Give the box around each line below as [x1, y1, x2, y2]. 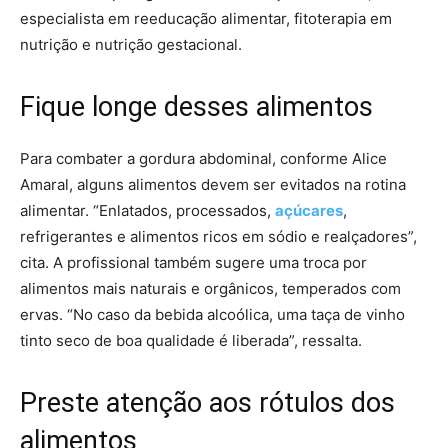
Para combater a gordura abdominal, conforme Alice [20, 148, 387, 168]
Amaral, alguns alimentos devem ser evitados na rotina [20, 174, 406, 194]
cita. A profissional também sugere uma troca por [20, 252, 367, 272]
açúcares [275, 200, 343, 220]
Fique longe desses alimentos [20, 90, 373, 123]
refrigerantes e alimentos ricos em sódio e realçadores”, [20, 226, 417, 246]
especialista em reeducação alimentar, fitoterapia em [20, 8, 392, 28]
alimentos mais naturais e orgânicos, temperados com [20, 278, 401, 298]
